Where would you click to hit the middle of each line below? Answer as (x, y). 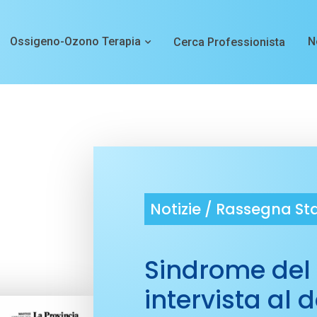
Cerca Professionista (229, 42)
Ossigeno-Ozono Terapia (76, 42)
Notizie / (183, 209)
